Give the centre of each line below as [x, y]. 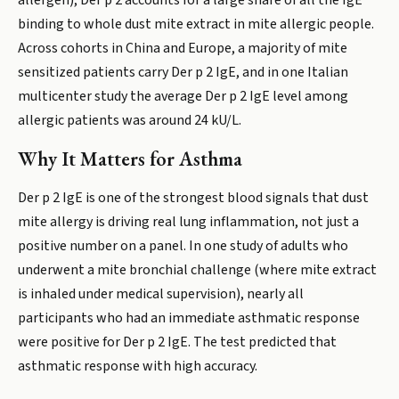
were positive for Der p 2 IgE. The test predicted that [177, 342]
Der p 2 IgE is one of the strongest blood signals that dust [193, 198]
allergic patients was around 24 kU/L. [130, 120]
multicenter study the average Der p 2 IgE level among [183, 96]
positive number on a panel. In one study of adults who [183, 246]
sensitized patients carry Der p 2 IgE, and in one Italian [183, 72]
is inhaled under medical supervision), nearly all [161, 294]
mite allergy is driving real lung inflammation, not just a [188, 222]
